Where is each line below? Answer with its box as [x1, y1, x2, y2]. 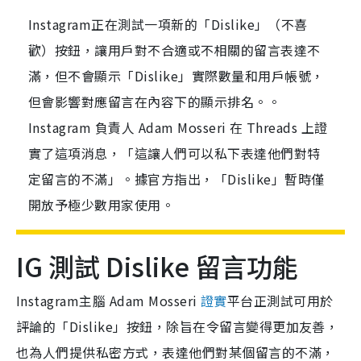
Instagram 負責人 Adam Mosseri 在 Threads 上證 [28, 118, 328, 138]
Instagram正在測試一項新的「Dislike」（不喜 [28, 15, 308, 35]
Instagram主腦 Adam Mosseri [16, 291, 201, 311]
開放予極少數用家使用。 [28, 195, 175, 215]
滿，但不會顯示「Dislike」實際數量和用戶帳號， [28, 66, 325, 86]
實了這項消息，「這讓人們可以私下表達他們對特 [28, 143, 321, 164]
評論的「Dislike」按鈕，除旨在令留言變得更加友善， [16, 317, 339, 337]
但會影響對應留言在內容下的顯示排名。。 [28, 92, 281, 112]
